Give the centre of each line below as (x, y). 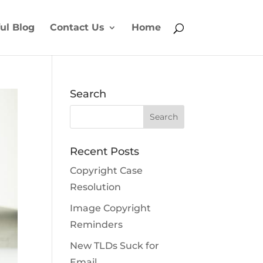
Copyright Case (107, 171)
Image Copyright (111, 208)
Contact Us (77, 27)
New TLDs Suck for (115, 246)
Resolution (96, 187)
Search (88, 94)
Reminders (97, 225)
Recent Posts (105, 151)
